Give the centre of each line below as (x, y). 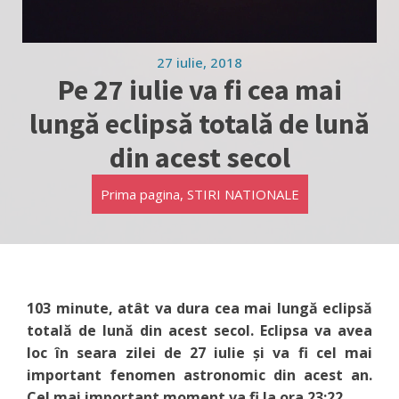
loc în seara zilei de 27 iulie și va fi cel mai (199, 353)
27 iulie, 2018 (199, 63)
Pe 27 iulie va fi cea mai (199, 90)
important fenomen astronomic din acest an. (199, 375)
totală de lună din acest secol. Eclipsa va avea (199, 331)
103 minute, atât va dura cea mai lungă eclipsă (199, 309)
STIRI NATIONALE (243, 195)
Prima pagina (140, 195)
